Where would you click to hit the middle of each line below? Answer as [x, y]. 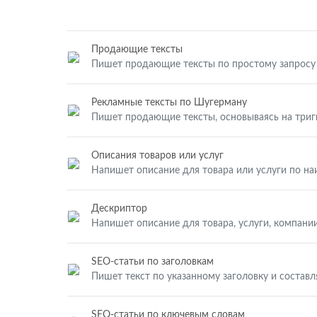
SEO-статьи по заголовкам [152, 262]
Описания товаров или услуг [157, 156]
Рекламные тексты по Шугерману [169, 103]
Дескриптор [119, 209]
